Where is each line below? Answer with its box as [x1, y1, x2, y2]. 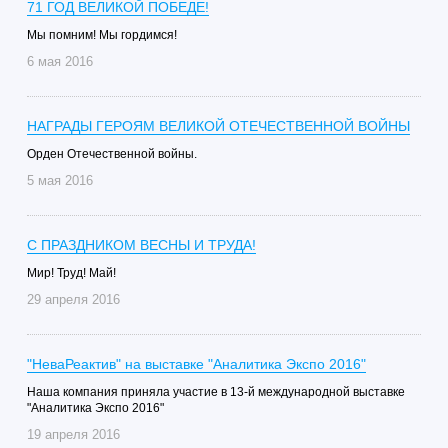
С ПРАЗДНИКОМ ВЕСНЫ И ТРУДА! [26, 237, 256, 253]
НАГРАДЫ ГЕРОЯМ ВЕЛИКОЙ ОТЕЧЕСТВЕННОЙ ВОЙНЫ [26, 118, 410, 134]
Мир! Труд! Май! [26, 266, 116, 280]
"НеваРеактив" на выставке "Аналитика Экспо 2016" [26, 356, 366, 372]
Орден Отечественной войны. [26, 147, 197, 161]
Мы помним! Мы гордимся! [26, 28, 177, 42]
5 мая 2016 [26, 173, 93, 188]
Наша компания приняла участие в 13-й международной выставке [26, 385, 405, 399]
